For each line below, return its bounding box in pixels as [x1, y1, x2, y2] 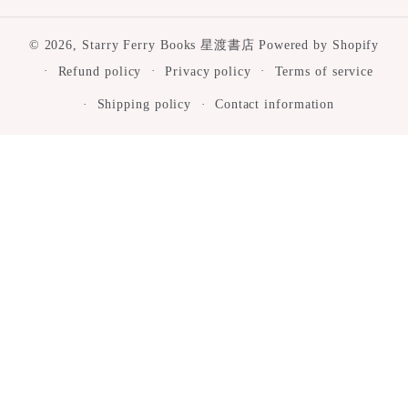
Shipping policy [97, 97, 192, 112]
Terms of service [274, 63, 374, 78]
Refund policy [57, 63, 142, 78]
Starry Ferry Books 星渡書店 [82, 36, 255, 52]
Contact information [214, 97, 335, 112]
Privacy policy [165, 63, 251, 78]
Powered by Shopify [258, 36, 380, 52]
